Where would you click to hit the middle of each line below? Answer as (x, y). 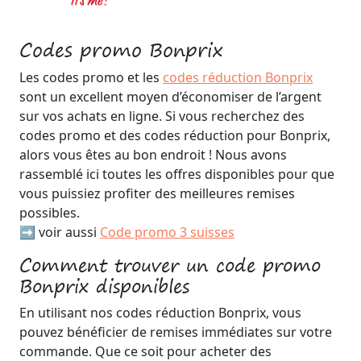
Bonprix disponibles (104, 286)
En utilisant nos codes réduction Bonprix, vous (160, 313)
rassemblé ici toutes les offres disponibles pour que (177, 174)
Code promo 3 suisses (167, 232)
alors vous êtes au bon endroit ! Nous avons (153, 155)
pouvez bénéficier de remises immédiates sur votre (176, 332)
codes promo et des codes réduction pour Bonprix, (175, 135)
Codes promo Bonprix (121, 50)
